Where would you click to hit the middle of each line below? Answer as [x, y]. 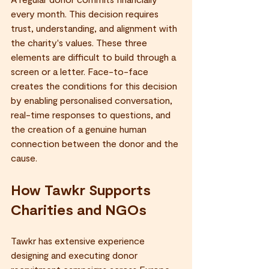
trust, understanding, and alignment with [95, 28]
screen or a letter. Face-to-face [81, 71]
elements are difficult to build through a [95, 56]
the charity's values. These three [80, 42]
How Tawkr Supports [83, 189]
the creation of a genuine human [80, 128]
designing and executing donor [75, 255]
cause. [24, 157]
